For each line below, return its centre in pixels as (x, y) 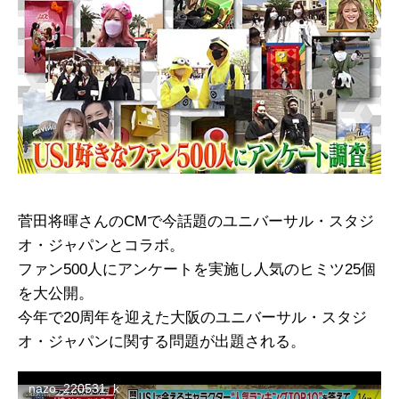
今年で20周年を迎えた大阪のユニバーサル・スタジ (192, 318)
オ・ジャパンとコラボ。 (101, 246)
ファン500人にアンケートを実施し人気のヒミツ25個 (197, 270)
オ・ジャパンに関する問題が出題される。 (162, 342)
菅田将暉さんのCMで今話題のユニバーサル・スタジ (196, 222)
